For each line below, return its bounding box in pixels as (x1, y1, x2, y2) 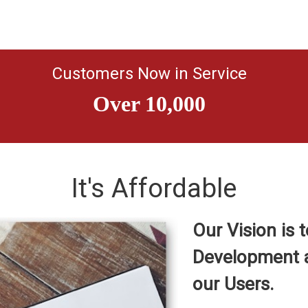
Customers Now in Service (52, 64, 247, 84)
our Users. (192, 273, 275, 294)
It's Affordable (71, 172, 236, 203)
